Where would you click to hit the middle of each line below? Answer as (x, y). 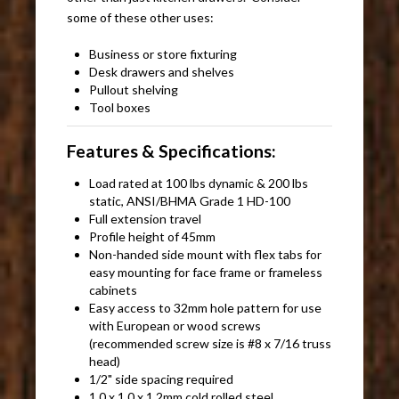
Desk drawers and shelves (162, 71)
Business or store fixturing (163, 53)
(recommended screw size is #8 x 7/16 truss (211, 343)
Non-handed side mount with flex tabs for (206, 254)
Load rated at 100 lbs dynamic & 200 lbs (199, 183)
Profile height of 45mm (153, 236)
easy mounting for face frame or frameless (206, 272)
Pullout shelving (134, 89)
